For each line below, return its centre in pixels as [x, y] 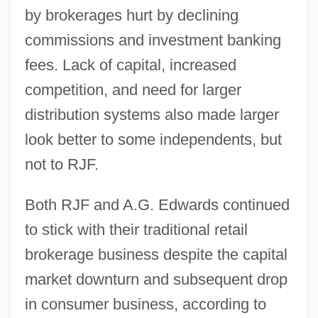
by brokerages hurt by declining [131, 15]
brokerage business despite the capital [156, 254]
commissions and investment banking [153, 40]
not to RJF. [61, 164]
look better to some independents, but [153, 139]
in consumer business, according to [145, 304]
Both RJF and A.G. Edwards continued [157, 204]
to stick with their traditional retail [136, 229]
